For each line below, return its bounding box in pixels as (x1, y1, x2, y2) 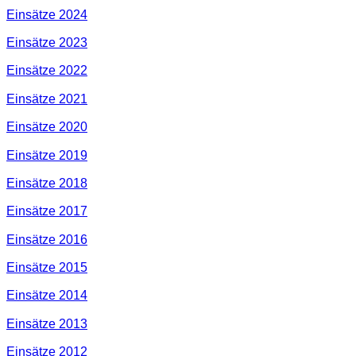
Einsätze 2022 (6, 63, 87, 78)
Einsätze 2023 (6, 35, 87, 50)
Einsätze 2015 (6, 260, 87, 275)
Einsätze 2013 (6, 315, 87, 331)
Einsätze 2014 (6, 288, 87, 303)
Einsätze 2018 (6, 175, 87, 190)
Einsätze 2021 (6, 91, 87, 106)
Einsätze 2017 (6, 203, 87, 219)
